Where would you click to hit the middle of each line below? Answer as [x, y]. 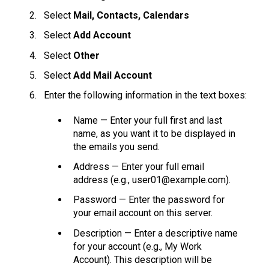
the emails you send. [116, 147]
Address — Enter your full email [139, 167]
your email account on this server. [143, 213]
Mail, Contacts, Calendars [131, 16]
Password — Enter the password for [149, 200]
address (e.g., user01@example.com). [152, 180]
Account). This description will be [143, 259]
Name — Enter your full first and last [148, 120]
